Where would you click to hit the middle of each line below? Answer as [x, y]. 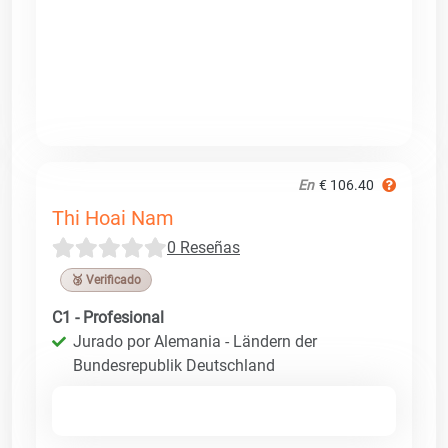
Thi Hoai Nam [113, 217]
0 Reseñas [203, 247]
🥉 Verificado [106, 279]
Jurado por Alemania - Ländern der [195, 341]
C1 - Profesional [108, 317]
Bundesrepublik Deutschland [174, 365]
